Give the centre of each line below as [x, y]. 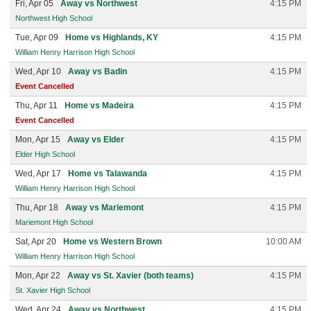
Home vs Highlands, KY [112, 37]
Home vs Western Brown [112, 242]
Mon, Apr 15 [38, 140]
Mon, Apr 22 [38, 276]
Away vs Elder [96, 140]
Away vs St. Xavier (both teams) [131, 276]
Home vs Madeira [99, 106]
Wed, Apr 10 [38, 72]
